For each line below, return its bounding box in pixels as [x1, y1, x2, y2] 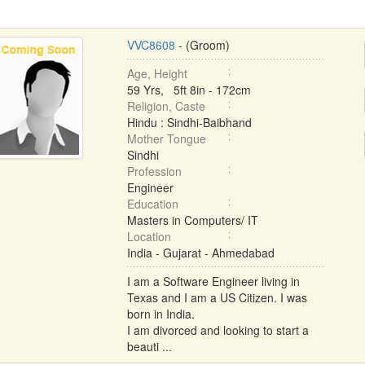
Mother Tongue [126, 130, 206, 147]
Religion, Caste [126, 98, 205, 114]
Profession [126, 163, 182, 179]
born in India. [126, 306, 195, 322]
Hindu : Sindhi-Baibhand [126, 114, 252, 130]
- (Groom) [174, 37, 230, 53]
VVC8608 [126, 37, 175, 53]
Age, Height [126, 65, 187, 81]
